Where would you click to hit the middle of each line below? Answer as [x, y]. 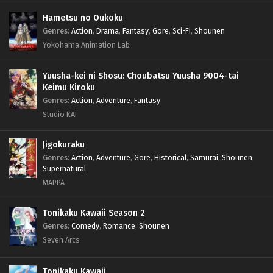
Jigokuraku [64, 145]
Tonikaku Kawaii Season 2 [94, 213]
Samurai [204, 158]
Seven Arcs [61, 240]
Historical [170, 158]
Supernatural [64, 169]
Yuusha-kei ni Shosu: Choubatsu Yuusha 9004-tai [141, 76]
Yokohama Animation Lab [86, 45]
